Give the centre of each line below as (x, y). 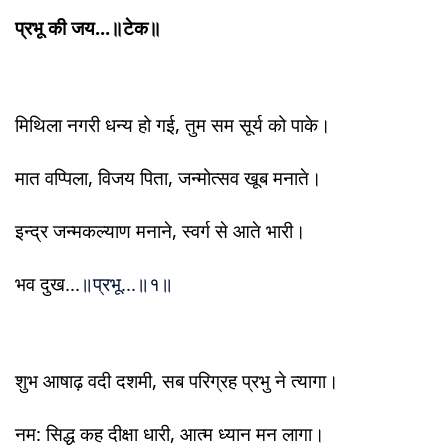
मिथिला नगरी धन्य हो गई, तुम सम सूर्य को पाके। (173, 124)
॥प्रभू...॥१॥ (126, 283)
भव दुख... (47, 283)
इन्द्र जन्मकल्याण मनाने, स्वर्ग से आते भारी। (160, 230)
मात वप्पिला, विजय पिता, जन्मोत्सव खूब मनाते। (168, 177)
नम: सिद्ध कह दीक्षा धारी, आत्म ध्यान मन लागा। (170, 433)
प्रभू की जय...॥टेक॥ (88, 27)
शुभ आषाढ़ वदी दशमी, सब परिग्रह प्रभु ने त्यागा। (177, 380)
